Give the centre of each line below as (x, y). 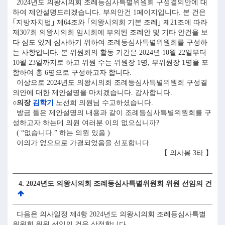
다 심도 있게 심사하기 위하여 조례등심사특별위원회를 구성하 (110, 42)
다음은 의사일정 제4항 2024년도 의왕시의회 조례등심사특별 (109, 214)
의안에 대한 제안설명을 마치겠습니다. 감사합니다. (92, 93)
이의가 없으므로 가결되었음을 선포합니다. (82, 143)
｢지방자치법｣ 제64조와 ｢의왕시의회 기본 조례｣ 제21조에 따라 (110, 22)
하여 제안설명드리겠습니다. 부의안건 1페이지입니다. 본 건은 (109, 12)
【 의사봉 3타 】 (187, 153)
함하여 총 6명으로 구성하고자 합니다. (72, 73)
